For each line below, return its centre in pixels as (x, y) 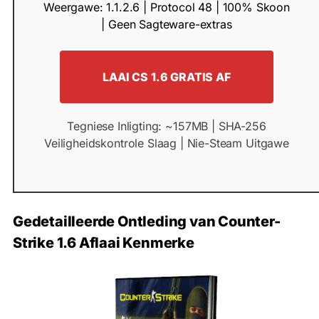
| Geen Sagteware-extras (167, 25)
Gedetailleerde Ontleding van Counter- (147, 222)
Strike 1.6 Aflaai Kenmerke (104, 243)
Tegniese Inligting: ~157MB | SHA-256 (167, 126)
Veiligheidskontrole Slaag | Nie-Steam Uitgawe (167, 143)
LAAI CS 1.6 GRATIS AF (167, 77)
